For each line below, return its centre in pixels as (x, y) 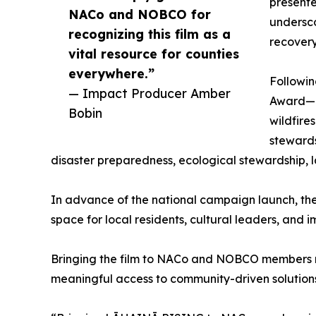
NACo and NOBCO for (140, 14)
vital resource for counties (154, 54)
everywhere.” (111, 74)
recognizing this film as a (150, 34)
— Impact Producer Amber (150, 93)
